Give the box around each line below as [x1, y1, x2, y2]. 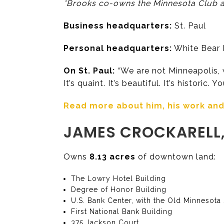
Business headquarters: [63, 20, 172, 30]
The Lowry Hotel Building [71, 174, 166, 182]
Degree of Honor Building [71, 185, 167, 193]
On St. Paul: [63, 65, 115, 75]
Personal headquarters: [63, 43, 172, 53]
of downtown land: [135, 151, 216, 161]
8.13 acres [89, 151, 135, 161]
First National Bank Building [71, 207, 173, 215]
